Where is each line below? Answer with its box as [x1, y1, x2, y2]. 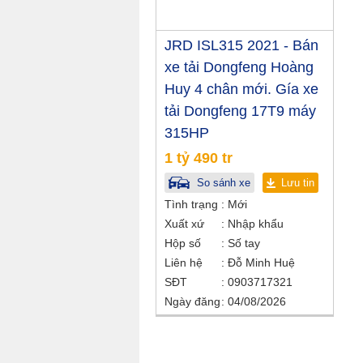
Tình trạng [164, 198, 218, 211]
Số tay [224, 237, 260, 250]
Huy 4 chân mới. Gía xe [164, 81, 318, 97]
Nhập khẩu [224, 217, 284, 230]
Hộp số [164, 237, 201, 250]
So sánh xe [194, 177, 250, 189]
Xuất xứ [164, 217, 204, 230]
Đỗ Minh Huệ [228, 256, 295, 269]
